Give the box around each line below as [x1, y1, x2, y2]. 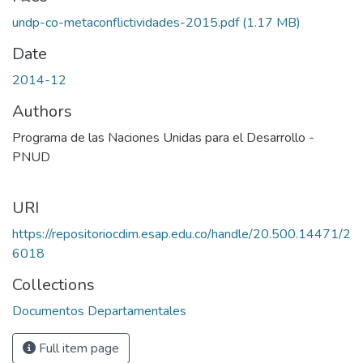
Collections [12, 273, 95, 296]
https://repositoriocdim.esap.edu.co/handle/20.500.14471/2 [12, 224, 351, 243]
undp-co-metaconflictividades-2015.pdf [12, 13, 242, 32]
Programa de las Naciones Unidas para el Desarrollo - [12, 128, 314, 147]
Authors [12, 100, 72, 122]
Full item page [36, 339, 119, 357]
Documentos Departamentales [12, 301, 186, 320]
